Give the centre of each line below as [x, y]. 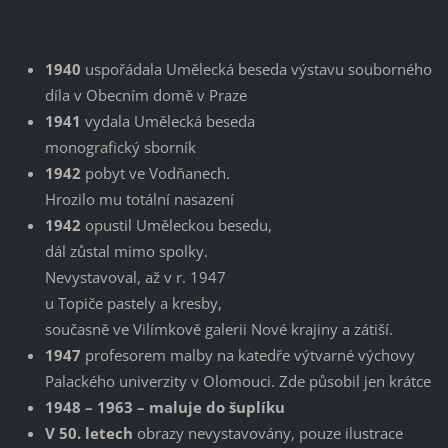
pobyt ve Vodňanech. [155, 172]
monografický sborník [120, 146]
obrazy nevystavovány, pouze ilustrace [267, 432]
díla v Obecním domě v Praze [145, 94]
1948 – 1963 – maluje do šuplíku [164, 406]
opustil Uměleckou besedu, [176, 224]
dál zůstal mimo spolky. [126, 250]
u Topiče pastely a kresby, [133, 302]
